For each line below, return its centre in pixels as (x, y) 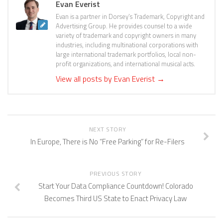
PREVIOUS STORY (115, 173)
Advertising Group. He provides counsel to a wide (124, 26)
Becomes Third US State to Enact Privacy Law (115, 198)
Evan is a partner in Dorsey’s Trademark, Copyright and (130, 16)
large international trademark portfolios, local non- (126, 54)
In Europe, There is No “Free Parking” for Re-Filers (108, 141)
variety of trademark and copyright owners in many (126, 35)
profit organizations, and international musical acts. (125, 63)
